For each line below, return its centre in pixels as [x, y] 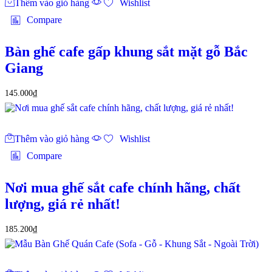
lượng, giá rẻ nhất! [63, 204]
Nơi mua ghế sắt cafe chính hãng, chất [123, 187]
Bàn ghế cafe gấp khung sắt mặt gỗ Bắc [126, 52]
